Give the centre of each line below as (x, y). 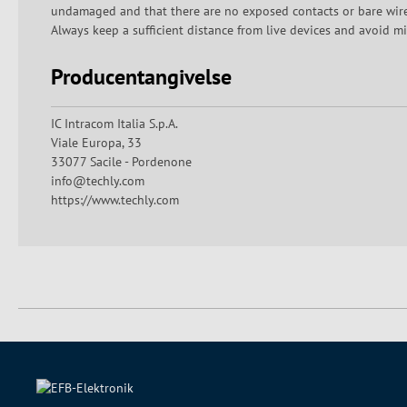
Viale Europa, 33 (96, 143)
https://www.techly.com (115, 200)
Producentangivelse (141, 77)
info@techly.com (98, 181)
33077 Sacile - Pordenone (121, 162)
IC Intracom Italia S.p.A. (114, 124)
